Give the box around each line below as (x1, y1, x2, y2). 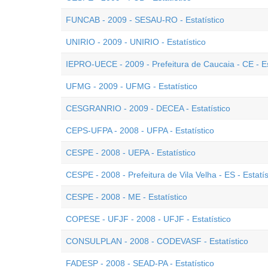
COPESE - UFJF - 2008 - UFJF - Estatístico (66, 214, 231, 224)
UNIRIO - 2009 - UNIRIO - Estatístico (66, 37, 206, 47)
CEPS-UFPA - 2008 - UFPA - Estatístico (66, 126, 214, 135)
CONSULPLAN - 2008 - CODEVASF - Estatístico (66, 236, 248, 246)
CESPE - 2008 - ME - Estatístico (66, 192, 187, 202)
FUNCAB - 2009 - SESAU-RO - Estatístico (66, 15, 224, 25)
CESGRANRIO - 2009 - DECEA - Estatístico (66, 103, 230, 113)
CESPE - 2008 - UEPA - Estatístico (66, 148, 196, 157)
